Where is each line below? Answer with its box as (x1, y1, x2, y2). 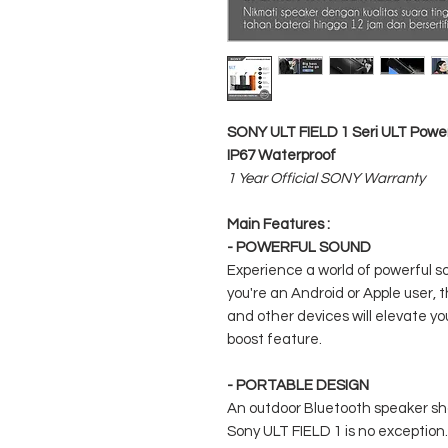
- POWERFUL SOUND (227, 240, 371, 256)
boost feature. (227, 332, 322, 348)
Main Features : (227, 217, 330, 233)
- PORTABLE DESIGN (227, 378, 369, 394)
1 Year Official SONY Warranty (227, 171, 425, 187)
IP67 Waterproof (227, 148, 336, 164)
